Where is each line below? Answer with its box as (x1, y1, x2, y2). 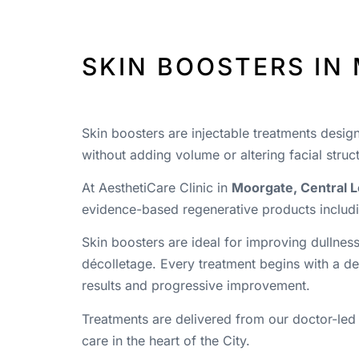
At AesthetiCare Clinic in (82, 179, 232, 196)
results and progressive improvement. (82, 277, 310, 294)
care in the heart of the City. (82, 332, 250, 349)
